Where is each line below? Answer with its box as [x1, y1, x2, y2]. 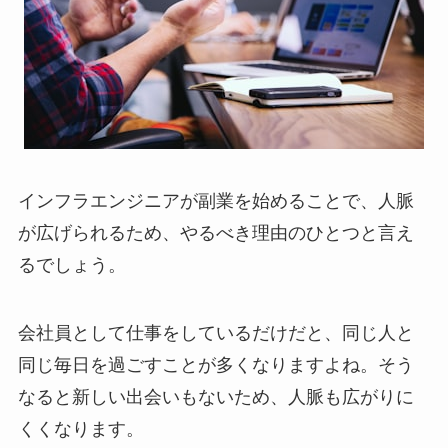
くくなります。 [17, 419, 144, 440]
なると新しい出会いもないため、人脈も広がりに [17, 387, 414, 408]
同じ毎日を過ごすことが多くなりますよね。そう [17, 355, 414, 376]
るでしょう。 [17, 255, 126, 276]
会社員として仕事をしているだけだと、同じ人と [17, 323, 414, 344]
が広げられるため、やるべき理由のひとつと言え [17, 223, 414, 244]
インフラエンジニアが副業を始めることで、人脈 [17, 191, 414, 212]
